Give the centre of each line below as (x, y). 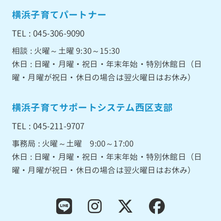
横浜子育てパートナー (59, 15)
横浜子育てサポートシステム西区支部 (92, 107)
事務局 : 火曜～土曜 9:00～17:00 (73, 143)
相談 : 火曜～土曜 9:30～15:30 (66, 51)
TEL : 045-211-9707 (48, 126)
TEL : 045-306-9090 (48, 33)
